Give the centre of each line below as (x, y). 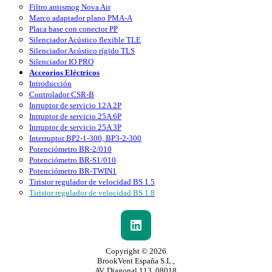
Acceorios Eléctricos (64, 72)
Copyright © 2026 (136, 251)
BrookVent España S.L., (136, 260)
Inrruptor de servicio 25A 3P (75, 127)
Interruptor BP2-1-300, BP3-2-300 (85, 138)
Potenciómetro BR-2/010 (70, 149)
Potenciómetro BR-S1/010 (73, 160)
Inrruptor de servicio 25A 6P (75, 116)
